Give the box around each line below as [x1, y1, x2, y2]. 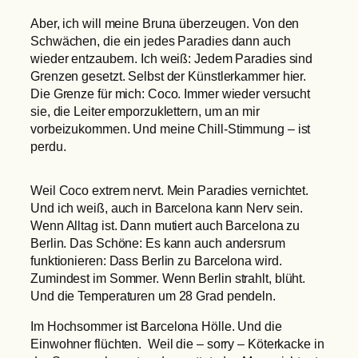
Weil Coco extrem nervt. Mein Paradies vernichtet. [30, 182, 309, 197]
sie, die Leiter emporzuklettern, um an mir [30, 104, 260, 119]
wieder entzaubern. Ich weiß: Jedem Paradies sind [30, 51, 313, 66]
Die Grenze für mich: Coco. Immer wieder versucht [30, 86, 311, 101]
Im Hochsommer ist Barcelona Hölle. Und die [30, 318, 282, 333]
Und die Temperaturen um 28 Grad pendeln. [30, 288, 276, 303]
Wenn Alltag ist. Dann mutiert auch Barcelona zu [30, 217, 300, 233]
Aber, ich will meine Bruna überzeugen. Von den [30, 16, 300, 31]
